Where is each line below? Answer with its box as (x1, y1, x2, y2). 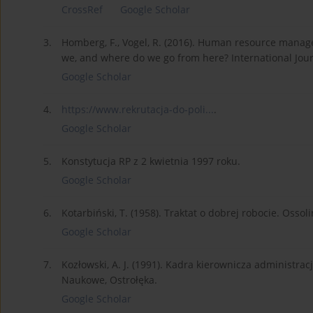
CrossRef (61, 3, 103, 17)
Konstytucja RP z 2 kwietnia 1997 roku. (61, 154, 240, 168)
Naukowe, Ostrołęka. (61, 273, 157, 287)
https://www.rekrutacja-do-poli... (61, 103, 214, 117)
